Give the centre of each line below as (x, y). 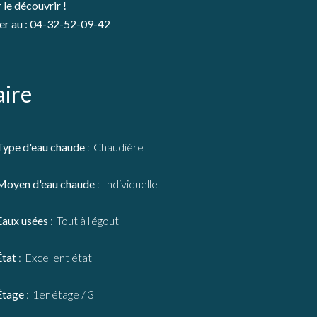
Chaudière (119, 147)
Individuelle (131, 184)
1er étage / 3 (63, 294)
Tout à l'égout (88, 220)
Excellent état (58, 257)
